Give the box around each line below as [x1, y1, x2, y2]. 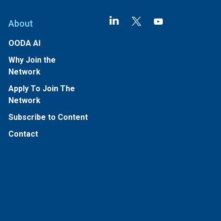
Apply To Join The [8, 84, 75, 93]
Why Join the [8, 55, 56, 65]
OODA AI [8, 38, 40, 48]
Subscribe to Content [8, 112, 88, 122]
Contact [8, 129, 38, 139]
